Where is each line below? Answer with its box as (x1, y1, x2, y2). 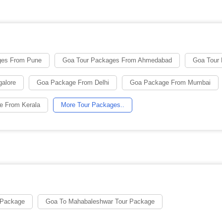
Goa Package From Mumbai (130, 79, 211, 86)
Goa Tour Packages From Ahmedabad (62, 56, 172, 64)
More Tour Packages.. (61, 101, 124, 109)
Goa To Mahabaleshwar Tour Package (46, 198, 155, 205)
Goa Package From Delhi (37, 79, 109, 86)
